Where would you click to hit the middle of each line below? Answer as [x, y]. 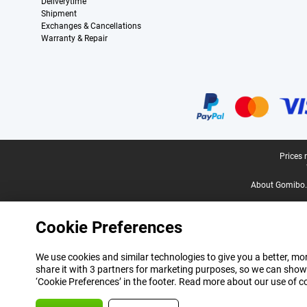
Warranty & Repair [74, 38]
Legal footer [38, 157]
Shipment [59, 14]
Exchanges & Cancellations [91, 26]
